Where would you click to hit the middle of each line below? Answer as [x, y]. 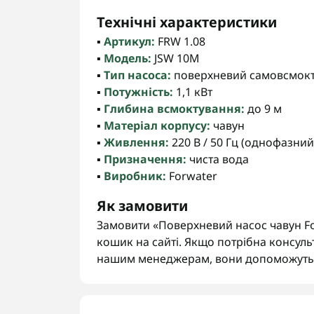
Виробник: [135, 176]
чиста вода [218, 159]
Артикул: [129, 41]
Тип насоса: [137, 75]
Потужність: [138, 92]
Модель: [128, 58]
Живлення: [136, 142]
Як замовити [142, 206]
